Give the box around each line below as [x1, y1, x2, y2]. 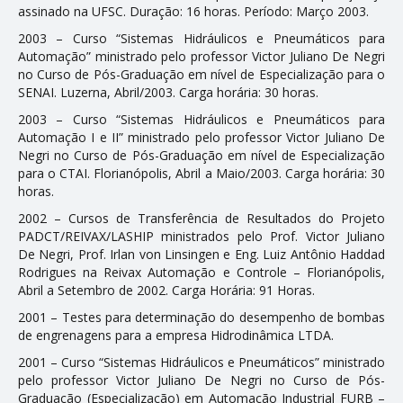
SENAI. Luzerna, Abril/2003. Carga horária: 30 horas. [18, 83, 318, 101]
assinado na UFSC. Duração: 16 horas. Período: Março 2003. [18, 2, 369, 20]
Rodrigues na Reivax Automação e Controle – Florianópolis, [18, 263, 385, 281]
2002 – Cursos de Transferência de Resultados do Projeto [18, 209, 385, 227]
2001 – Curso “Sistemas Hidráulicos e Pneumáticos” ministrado [18, 353, 385, 371]
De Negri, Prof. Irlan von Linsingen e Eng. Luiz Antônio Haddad [18, 245, 385, 263]
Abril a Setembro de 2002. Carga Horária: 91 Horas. [18, 281, 315, 299]
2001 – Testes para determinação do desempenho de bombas [18, 308, 385, 326]
